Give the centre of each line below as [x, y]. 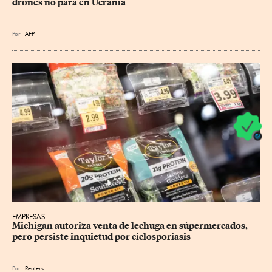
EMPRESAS [29, 217]
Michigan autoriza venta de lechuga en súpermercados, [131, 226]
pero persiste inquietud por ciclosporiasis [101, 237]
